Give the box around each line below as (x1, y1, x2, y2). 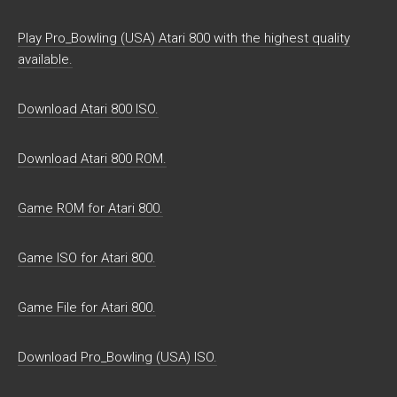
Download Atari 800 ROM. (18, 151, 167, 167)
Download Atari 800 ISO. (18, 101, 159, 117)
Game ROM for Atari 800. (18, 200, 163, 216)
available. (18, 51, 73, 67)
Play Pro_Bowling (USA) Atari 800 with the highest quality (18, 30, 350, 46)
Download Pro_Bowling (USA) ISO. (18, 349, 217, 365)
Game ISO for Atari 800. (18, 250, 156, 266)
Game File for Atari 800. (18, 300, 156, 315)
